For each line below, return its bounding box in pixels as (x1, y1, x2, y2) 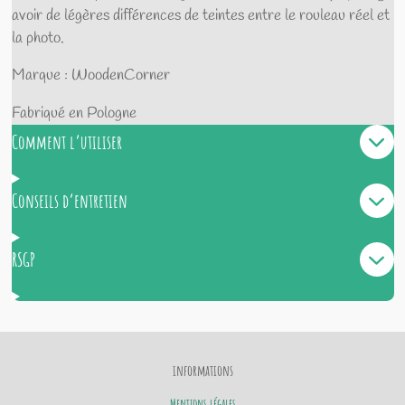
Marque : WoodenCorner (11, 65, 170, 87)
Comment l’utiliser (11, 129, 122, 154)
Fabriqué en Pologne (11, 103, 137, 125)
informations (172, 361, 233, 381)
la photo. (11, 27, 64, 49)
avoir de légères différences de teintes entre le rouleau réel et (11, 5, 390, 26)
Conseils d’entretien (11, 188, 127, 212)
